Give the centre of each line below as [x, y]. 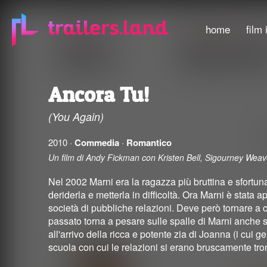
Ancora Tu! [98, 95]
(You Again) [76, 117]
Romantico [149, 143]
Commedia [97, 143]
